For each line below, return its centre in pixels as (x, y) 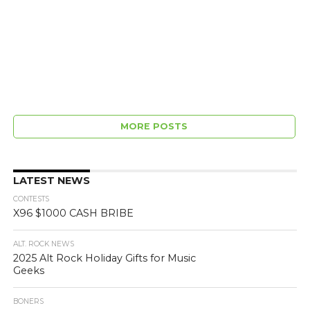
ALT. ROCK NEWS (43, 244)
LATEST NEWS (51, 181)
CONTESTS (31, 199)
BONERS (28, 302)
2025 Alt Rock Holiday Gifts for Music (104, 258)
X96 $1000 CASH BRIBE (73, 213)
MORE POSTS (154, 127)
